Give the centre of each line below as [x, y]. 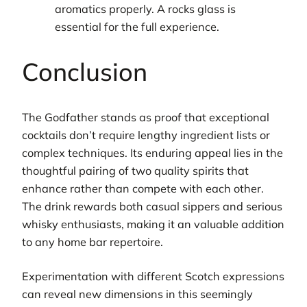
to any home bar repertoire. [93, 242]
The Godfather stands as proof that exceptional [146, 118]
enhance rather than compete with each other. [143, 189]
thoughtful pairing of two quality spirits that [135, 171]
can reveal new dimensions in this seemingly [137, 294]
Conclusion [85, 72]
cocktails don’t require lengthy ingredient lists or [146, 135]
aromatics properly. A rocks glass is [146, 9]
